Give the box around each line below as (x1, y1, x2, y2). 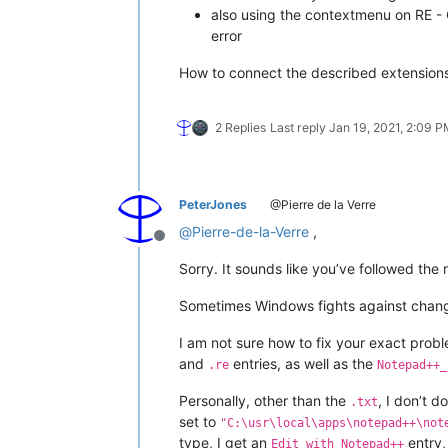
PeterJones (179, 196, 247, 212)
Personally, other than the (179, 391, 350, 409)
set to (179, 412, 220, 430)
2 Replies (215, 119, 266, 135)
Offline (158, 235, 208, 256)
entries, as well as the (229, 354, 377, 372)
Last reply (270, 119, 329, 135)
